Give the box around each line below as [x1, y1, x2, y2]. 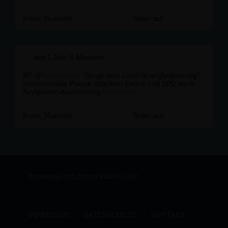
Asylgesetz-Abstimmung [23, 88, 102, 96]
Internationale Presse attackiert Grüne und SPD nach [23, 79, 194, 88]
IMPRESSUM [27, 210, 69, 219]
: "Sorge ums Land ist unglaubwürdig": [78, 71, 202, 79]
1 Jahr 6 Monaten [45, 53, 104, 61]
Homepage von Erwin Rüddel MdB [27, 172, 138, 181]
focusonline [42, 71, 78, 79]
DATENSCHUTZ [83, 210, 136, 219]
